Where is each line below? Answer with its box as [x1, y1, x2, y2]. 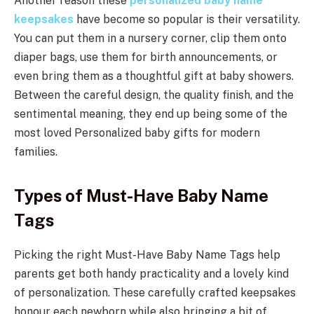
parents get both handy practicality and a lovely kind [14, 267, 289, 281]
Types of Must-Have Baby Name [14, 186, 268, 206]
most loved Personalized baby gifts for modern [14, 125, 260, 139]
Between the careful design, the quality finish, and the [14, 88, 294, 102]
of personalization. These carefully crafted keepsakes [14, 286, 296, 300]
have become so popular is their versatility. [74, 12, 300, 26]
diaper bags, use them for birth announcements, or [14, 50, 278, 64]
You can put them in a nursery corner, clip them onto [14, 31, 287, 45]
